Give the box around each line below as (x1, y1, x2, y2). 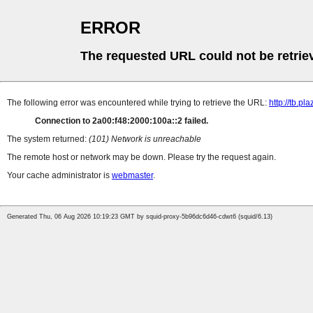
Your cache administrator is (7, 170, 112, 181)
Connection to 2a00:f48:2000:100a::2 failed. (35, 116, 208, 126)
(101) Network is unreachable (89, 134, 201, 145)
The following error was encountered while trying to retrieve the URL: (7, 98, 269, 108)
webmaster (112, 170, 153, 181)
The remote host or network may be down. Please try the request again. (7, 152, 276, 163)
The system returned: (7, 134, 89, 145)
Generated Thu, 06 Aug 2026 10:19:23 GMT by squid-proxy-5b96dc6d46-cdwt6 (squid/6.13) (7, 213, 272, 221)
